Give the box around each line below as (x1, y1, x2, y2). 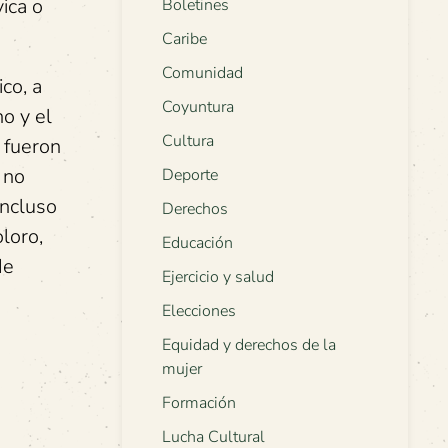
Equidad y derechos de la (162, 334, 336, 357)
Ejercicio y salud (162, 266, 274, 289)
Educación (162, 232, 233, 255)
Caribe (162, 28, 207, 51)
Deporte (162, 164, 218, 187)
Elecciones (162, 300, 236, 323)
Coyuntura (162, 96, 234, 119)
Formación (162, 392, 236, 415)
